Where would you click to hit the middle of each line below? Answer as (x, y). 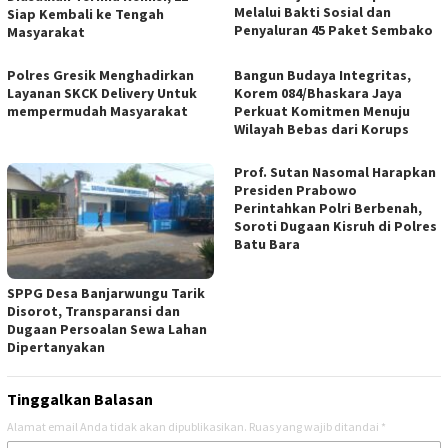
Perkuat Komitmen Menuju (322, 110)
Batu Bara (267, 243)
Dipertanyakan (56, 346)
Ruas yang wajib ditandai (315, 426)
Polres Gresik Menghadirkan (100, 74)
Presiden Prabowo (295, 189)
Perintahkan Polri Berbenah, (328, 207)
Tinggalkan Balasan (80, 398)
